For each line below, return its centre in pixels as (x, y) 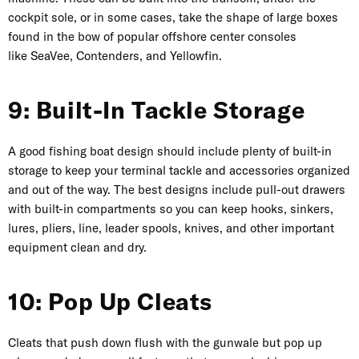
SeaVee (50, 56)
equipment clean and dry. (79, 248)
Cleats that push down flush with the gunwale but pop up (165, 343)
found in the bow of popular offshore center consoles (152, 37)
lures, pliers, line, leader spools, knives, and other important (171, 228)
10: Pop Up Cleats (110, 302)
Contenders (108, 56)
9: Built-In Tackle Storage (157, 111)
